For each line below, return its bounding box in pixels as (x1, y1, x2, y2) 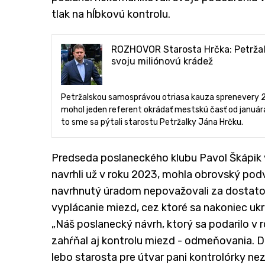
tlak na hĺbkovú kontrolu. (51, 7, 170, 21)
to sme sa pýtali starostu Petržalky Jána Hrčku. (61, 117, 243, 127)
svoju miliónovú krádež (111, 55, 213, 67)
